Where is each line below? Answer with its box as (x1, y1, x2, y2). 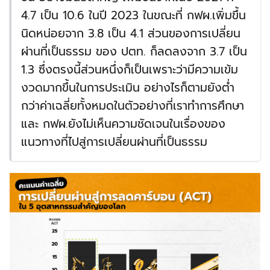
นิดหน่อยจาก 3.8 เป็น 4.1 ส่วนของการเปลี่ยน (21, 25, 240, 43)
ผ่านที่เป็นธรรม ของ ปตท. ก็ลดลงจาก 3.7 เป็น (21, 43, 247, 61)
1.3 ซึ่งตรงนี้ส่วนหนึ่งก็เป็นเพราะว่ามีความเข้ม (21, 61, 238, 79)
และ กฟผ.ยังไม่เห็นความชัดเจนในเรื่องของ (21, 115, 225, 133)
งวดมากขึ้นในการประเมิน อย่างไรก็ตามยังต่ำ (21, 79, 234, 97)
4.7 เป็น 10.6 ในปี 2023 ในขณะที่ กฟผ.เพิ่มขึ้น (21, 7, 246, 25)
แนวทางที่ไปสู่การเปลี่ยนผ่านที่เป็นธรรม (21, 133, 207, 151)
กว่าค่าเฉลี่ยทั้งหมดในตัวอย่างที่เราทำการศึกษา (21, 97, 244, 115)
